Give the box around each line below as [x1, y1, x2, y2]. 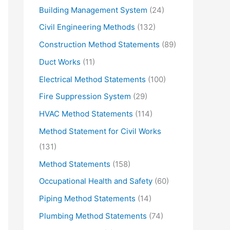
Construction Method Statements [39, 40, 160, 50]
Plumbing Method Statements [39, 210, 147, 221]
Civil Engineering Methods [39, 22, 135, 32]
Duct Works [39, 56, 81, 67]
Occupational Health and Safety [39, 176, 152, 186]
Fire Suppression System [39, 91, 131, 102]
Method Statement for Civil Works [39, 126, 161, 136]
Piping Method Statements [39, 194, 136, 204]
